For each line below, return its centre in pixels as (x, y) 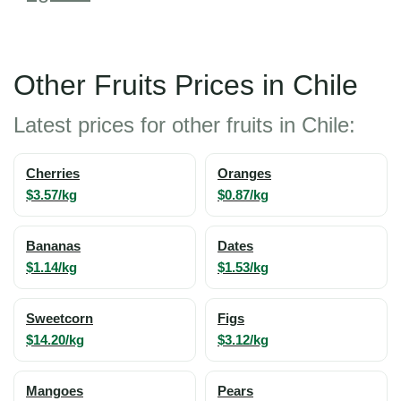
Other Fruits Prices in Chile (186, 85)
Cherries (53, 173)
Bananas (53, 246)
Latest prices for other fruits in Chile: (184, 124)
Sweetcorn (60, 318)
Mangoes (55, 391)
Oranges (244, 173)
